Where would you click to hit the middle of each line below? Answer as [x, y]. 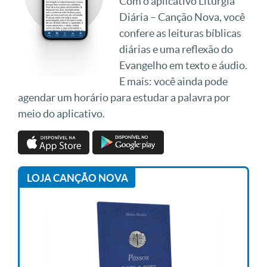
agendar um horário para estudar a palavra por [124, 97]
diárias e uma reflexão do [176, 49]
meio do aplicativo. [61, 114]
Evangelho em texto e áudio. [183, 65]
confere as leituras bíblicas [180, 33]
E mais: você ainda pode [173, 81]
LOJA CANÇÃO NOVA [77, 178]
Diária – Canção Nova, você [182, 17]
